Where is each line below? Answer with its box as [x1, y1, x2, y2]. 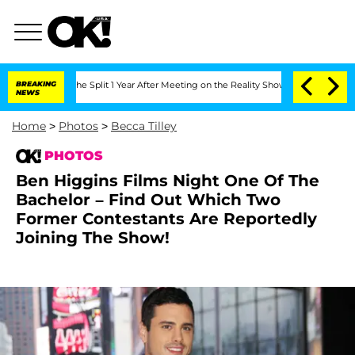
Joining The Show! [16, 228, 170, 247]
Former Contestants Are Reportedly [16, 209, 317, 228]
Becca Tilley [111, 119, 177, 133]
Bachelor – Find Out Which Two [16, 190, 281, 209]
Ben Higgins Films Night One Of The [16, 171, 319, 190]
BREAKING [16, 79, 56, 88]
